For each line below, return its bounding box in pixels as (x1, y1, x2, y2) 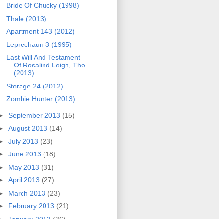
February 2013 (8, 202, 56, 210)
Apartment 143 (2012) (6, 27, 75, 36)
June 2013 (8, 150, 43, 158)
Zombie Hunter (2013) (6, 95, 75, 103)
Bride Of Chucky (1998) (6, 1, 79, 10)
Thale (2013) (6, 14, 46, 22)
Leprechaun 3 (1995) (6, 40, 72, 48)
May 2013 (8, 163, 41, 171)
